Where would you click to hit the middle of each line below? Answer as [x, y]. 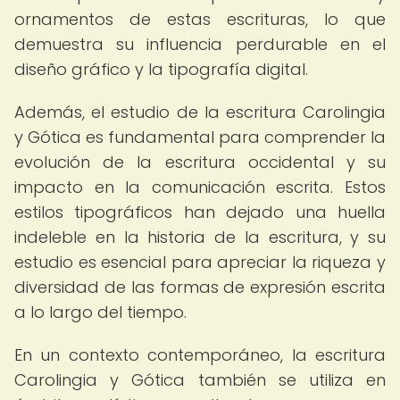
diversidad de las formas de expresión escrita [200, 287]
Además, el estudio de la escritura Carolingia [200, 112]
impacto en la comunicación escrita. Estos [200, 187]
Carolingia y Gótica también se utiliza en [200, 380]
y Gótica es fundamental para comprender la [200, 137]
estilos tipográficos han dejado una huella [200, 212]
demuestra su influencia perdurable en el [200, 44]
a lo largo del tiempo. [100, 312]
